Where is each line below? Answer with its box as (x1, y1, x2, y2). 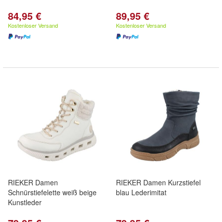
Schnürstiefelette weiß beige (8, 187, 97, 197)
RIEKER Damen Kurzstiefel (116, 177, 201, 187)
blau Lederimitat (116, 187, 166, 197)
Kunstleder (8, 197, 42, 207)
